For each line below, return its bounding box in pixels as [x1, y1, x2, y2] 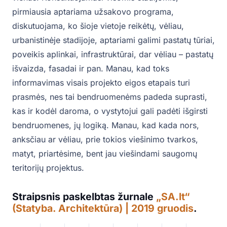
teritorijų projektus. [12, 163, 84, 173]
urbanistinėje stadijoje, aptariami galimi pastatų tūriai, [12, 35, 215, 46]
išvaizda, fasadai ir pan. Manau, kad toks [12, 63, 169, 74]
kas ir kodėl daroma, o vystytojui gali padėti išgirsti [12, 106, 208, 117]
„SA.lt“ [156, 191, 190, 203]
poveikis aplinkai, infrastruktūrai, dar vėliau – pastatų [12, 49, 213, 60]
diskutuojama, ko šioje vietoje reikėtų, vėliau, [12, 21, 184, 31]
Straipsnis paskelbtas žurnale [12, 191, 156, 203]
